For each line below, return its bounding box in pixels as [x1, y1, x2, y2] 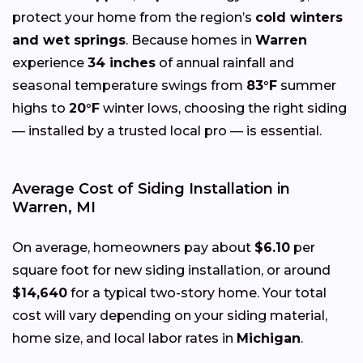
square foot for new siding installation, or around [12, 263, 331, 279]
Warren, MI [12, 199, 96, 217]
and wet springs [12, 32, 126, 49]
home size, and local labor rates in [12, 331, 237, 347]
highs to [12, 100, 69, 117]
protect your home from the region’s [12, 10, 255, 26]
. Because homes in [126, 32, 255, 49]
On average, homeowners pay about [12, 240, 254, 256]
